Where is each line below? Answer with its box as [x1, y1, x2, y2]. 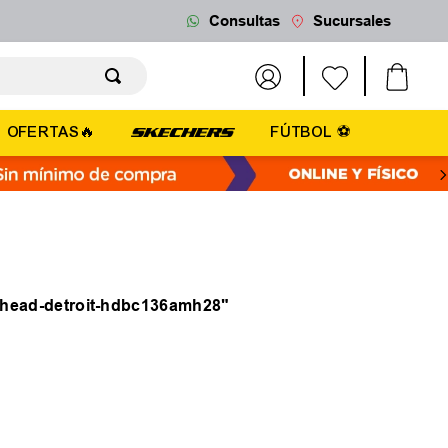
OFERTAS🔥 [7, 123, 96, 142]
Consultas [208, 12, 280, 30]
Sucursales [312, 12, 391, 30]
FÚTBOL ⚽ [271, 123, 352, 142]
